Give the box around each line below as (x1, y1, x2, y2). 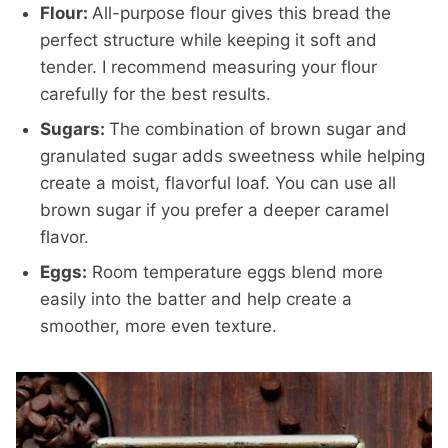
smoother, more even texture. (40, 316, 277, 337)
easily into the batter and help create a (40, 289, 352, 310)
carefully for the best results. (40, 84, 271, 105)
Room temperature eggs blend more (87, 262, 383, 283)
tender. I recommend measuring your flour (40, 57, 377, 78)
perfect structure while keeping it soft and (40, 30, 377, 51)
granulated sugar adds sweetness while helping (40, 146, 425, 167)
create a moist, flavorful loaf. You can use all (40, 173, 396, 194)
